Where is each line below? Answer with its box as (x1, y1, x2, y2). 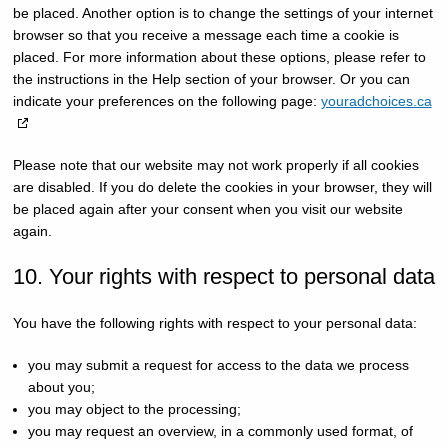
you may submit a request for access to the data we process (27, 357, 409, 373)
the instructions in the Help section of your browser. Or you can (12, 71, 410, 87)
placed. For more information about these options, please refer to (12, 49, 426, 65)
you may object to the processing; (27, 401, 241, 417)
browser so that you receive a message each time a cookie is (12, 27, 399, 43)
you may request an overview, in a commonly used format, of (27, 423, 413, 439)
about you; (27, 379, 95, 395)
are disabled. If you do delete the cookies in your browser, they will (12, 179, 432, 195)
